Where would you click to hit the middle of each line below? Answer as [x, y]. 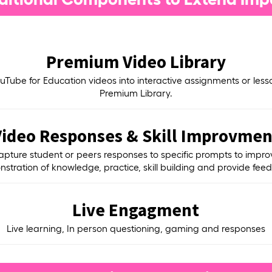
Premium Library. [136, 93]
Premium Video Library [136, 61]
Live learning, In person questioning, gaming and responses [136, 228]
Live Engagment [136, 209]
